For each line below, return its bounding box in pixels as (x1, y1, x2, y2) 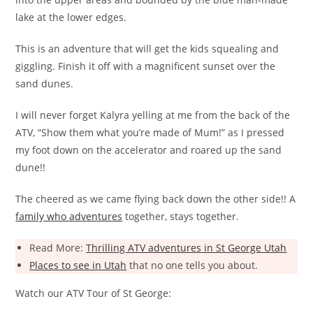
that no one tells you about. (126, 259, 259, 272)
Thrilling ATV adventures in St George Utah (86, 241, 287, 255)
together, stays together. (122, 210, 240, 224)
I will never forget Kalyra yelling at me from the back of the (15, 108, 291, 122)
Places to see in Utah (29, 259, 127, 272)
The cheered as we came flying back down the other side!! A (15, 192, 296, 206)
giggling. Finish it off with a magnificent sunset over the (15, 59, 276, 73)
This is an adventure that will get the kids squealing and (15, 42, 279, 56)
